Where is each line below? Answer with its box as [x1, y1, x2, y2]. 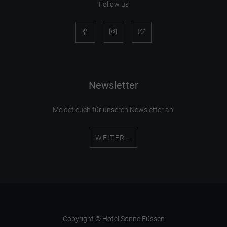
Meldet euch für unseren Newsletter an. [52, 105, 175, 114]
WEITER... [95, 133, 132, 142]
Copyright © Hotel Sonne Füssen [62, 215, 165, 223]
